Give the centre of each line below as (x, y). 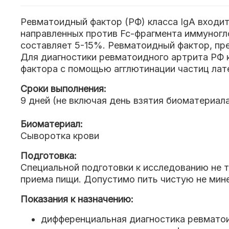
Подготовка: (49, 156)
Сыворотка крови (60, 136)
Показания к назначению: (77, 199)
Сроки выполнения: (63, 89)
